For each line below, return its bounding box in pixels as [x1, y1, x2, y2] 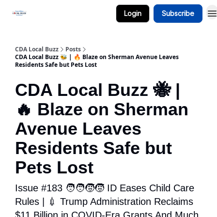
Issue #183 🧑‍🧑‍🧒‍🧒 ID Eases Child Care [15, 183, 194, 193]
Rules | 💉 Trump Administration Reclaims [15, 196, 193, 207]
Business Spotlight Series [39, 11, 112, 18]
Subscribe [162, 9, 194, 17]
